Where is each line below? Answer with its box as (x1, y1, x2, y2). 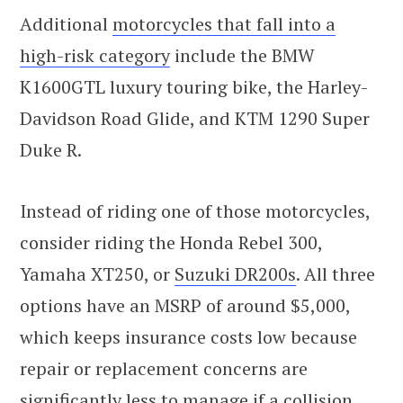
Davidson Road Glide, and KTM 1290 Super (20, 106, 370, 131)
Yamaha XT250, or (20, 262, 175, 287)
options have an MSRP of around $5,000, (20, 293, 350, 318)
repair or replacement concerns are (20, 356, 308, 381)
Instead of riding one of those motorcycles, (20, 199, 370, 224)
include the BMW (170, 43, 315, 68)
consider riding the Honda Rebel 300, (20, 230, 322, 255)
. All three (296, 262, 375, 287)
